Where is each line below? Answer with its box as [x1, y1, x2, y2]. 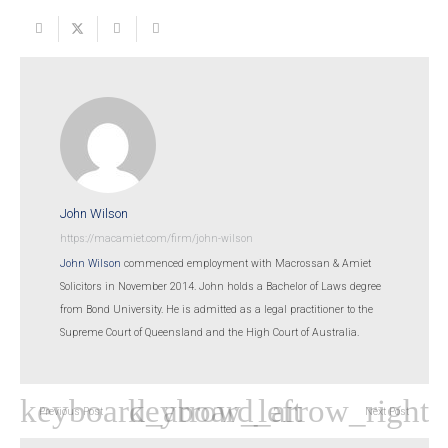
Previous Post [39, 404, 103, 418]
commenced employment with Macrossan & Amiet [120, 257, 371, 271]
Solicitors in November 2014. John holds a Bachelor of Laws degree [59, 280, 381, 294]
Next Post [365, 404, 409, 418]
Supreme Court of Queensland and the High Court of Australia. [59, 326, 359, 340]
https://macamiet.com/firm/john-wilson [59, 232, 253, 246]
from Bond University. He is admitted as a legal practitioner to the [59, 303, 373, 317]
